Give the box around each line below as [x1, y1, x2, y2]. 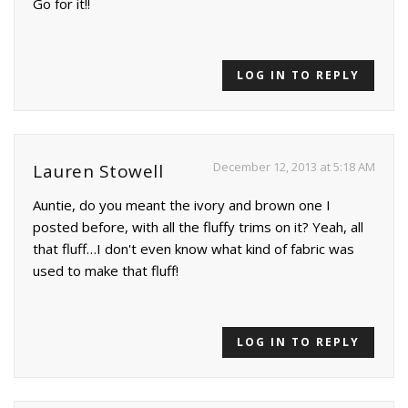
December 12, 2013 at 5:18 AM [213, 158, 375, 176]
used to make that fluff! [33, 261, 178, 280]
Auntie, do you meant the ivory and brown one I [33, 196, 331, 215]
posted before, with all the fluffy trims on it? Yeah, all [33, 218, 363, 237]
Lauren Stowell [33, 159, 163, 184]
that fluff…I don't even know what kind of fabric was [33, 240, 354, 259]
